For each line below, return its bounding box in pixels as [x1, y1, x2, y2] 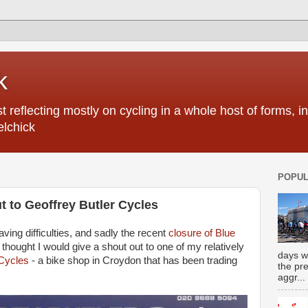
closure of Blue [168, 228, 235, 239]
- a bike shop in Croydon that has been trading [29, 255, 237, 266]
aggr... [278, 272, 305, 283]
